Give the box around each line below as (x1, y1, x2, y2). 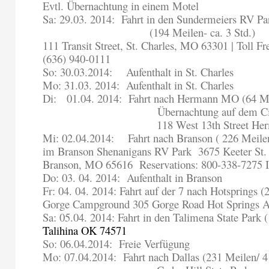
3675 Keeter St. (198, 144, 267, 159)
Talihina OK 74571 (43, 223, 127, 238)
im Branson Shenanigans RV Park (43, 144, 195, 159)
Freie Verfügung (116, 236, 190, 252)
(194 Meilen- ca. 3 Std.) (150, 25, 256, 40)
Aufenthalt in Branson (127, 170, 223, 186)
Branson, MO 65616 (43, 157, 136, 172)
